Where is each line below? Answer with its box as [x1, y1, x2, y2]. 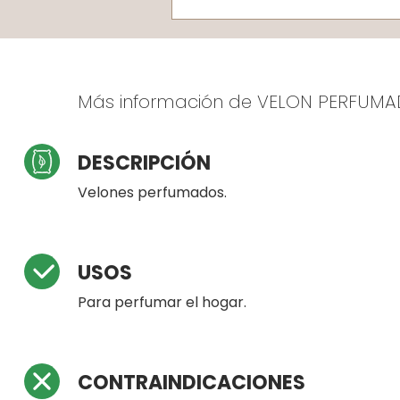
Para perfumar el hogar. [78, 291, 246, 312]
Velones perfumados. [78, 181, 227, 203]
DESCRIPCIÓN [78, 148, 211, 177]
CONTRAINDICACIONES [78, 368, 305, 396]
